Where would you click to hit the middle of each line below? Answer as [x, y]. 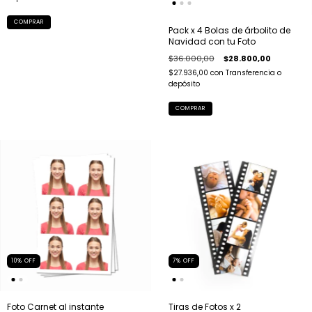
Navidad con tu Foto [212, 42]
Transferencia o [253, 73]
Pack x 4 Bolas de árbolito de [229, 31]
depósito [184, 84]
